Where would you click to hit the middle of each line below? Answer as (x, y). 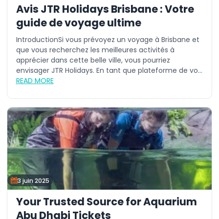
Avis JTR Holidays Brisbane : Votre (105, 9)
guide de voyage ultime (78, 22)
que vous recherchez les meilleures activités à (95, 50)
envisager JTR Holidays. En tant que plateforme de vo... (109, 70)
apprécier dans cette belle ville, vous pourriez (93, 60)
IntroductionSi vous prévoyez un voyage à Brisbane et (108, 40)
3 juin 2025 (33, 180)
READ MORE (35, 81)
